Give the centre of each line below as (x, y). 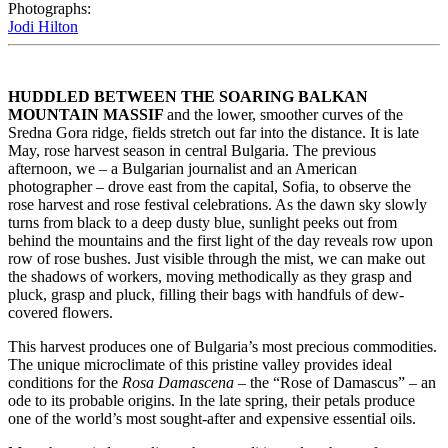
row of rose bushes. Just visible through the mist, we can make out (216, 259)
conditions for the (65, 383)
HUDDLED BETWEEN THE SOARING (151, 97)
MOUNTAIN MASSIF (87, 115)
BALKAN (333, 97)
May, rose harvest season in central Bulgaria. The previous (192, 151)
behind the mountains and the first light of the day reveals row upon (220, 241)
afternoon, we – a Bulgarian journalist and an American (182, 169)
